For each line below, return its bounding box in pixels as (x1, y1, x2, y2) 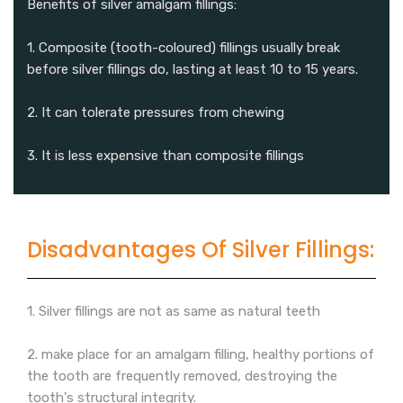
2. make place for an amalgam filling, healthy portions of (27, 346, 374, 363)
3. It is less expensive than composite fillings (27, 148, 304, 165)
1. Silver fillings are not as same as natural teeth (27, 303, 320, 320)
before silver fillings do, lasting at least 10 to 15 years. (27, 61, 358, 78)
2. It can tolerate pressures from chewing (27, 104, 284, 121)
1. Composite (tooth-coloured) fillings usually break (27, 40, 340, 57)
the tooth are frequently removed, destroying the (27, 368, 337, 385)
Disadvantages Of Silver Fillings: (27, 235, 374, 265)
